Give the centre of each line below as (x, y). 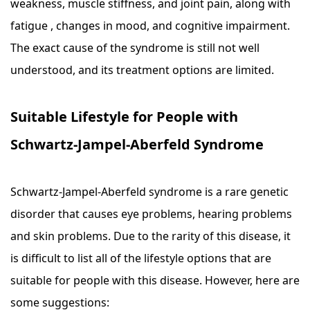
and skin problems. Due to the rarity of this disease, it (151, 236)
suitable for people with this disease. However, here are (155, 280)
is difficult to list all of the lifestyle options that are (141, 258)
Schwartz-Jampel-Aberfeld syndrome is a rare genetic (149, 192)
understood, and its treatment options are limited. (142, 70)
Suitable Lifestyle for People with (124, 117)
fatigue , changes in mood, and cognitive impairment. (150, 26)
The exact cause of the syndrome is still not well (135, 48)
